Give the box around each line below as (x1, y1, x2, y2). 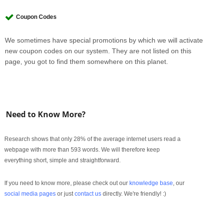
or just (56, 190, 75, 198)
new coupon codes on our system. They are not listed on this (5, 47, 192, 55)
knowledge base (129, 180, 173, 187)
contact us (75, 190, 102, 198)
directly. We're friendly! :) (101, 190, 167, 198)
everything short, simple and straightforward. (4, 157, 121, 164)
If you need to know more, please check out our (4, 180, 130, 187)
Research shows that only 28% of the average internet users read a (4, 136, 181, 143)
